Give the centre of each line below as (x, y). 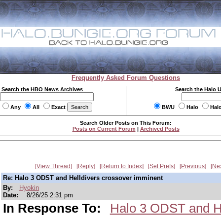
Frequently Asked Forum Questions (126, 78)
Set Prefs (162, 166)
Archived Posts (160, 129)
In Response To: (54, 208)
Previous (193, 166)
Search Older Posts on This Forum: (126, 123)
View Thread (54, 166)
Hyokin (29, 188)
